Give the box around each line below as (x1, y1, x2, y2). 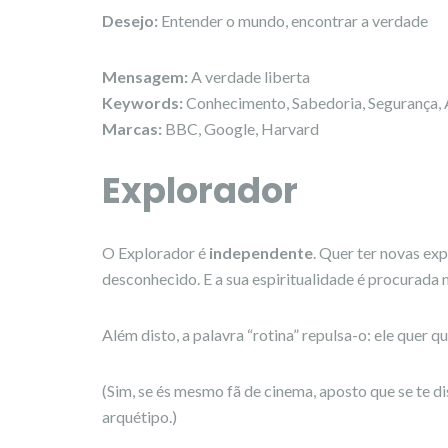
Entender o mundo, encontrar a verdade (158, 10, 428, 30)
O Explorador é (102, 242, 209, 262)
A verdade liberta (191, 66, 310, 86)
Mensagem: (102, 66, 191, 86)
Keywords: (102, 92, 183, 112)
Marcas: (102, 118, 162, 138)
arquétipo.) (102, 406, 177, 426)
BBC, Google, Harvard (162, 118, 319, 138)
